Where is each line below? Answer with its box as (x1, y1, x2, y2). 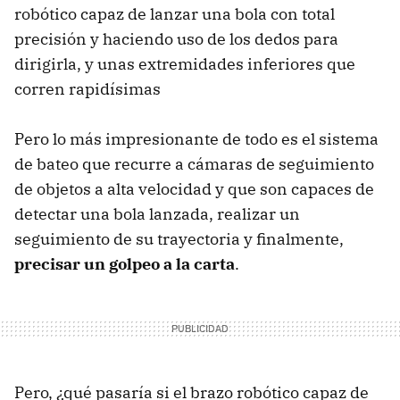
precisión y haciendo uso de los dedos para (14, 28, 338, 49)
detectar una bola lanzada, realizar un (14, 203, 300, 224)
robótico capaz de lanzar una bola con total (14, 3, 335, 24)
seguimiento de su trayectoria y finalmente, (14, 228, 344, 249)
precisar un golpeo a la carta (14, 253, 235, 274)
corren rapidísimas (14, 78, 161, 99)
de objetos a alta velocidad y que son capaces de (14, 178, 374, 199)
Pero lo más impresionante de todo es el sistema (14, 128, 379, 149)
